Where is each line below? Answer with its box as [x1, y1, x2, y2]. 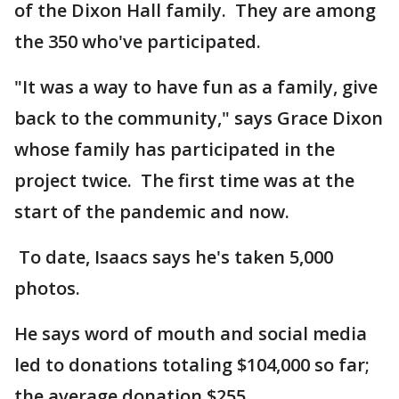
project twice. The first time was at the [14, 168, 354, 192]
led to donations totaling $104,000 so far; [14, 353, 370, 377]
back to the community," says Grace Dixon [14, 106, 383, 130]
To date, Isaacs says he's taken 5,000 [14, 245, 333, 269]
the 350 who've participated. [14, 29, 261, 53]
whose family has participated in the [14, 137, 335, 161]
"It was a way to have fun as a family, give [14, 75, 378, 99]
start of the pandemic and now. [14, 199, 289, 224]
